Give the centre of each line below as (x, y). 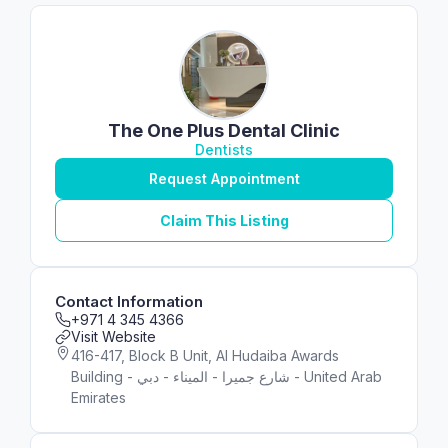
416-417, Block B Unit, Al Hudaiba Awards (205, 355)
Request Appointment (224, 178)
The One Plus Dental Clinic (224, 130)
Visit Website (113, 336)
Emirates (98, 397)
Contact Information (129, 301)
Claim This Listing (224, 220)
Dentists (224, 149)
